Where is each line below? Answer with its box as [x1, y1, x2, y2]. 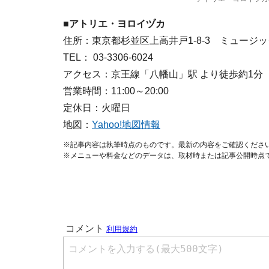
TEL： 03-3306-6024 [63, 52, 153, 62]
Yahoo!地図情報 [92, 119, 160, 130]
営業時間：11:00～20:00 [63, 86, 169, 96]
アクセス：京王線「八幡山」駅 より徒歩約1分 [63, 69, 263, 79]
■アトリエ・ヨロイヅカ [63, 19, 165, 29]
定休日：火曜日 [63, 103, 130, 113]
